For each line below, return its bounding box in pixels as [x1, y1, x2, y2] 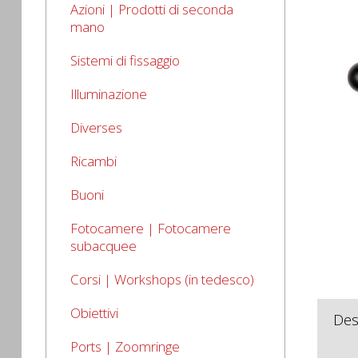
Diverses [70, 118, 122, 137]
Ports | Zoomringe [70, 337, 180, 356]
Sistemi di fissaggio [70, 51, 180, 70]
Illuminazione [70, 85, 147, 103]
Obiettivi [70, 304, 118, 322]
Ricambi [70, 152, 117, 170]
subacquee [70, 237, 137, 255]
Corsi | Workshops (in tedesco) [70, 270, 254, 288]
